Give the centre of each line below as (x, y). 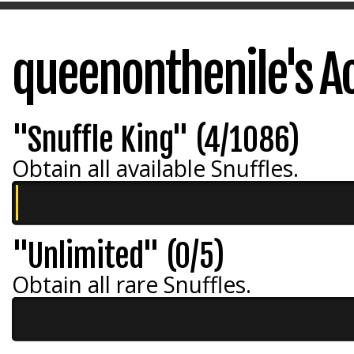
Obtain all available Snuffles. (155, 168)
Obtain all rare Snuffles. (132, 284)
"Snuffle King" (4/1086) (156, 140)
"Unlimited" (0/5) (118, 256)
